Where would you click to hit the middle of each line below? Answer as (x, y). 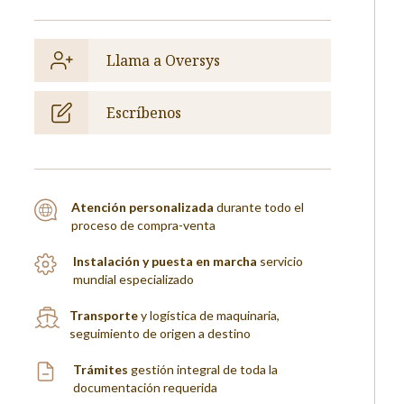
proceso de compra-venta (143, 225)
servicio (280, 262)
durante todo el (258, 207)
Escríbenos (144, 113)
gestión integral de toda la (203, 370)
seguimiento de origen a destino (161, 334)
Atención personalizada (142, 207)
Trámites (101, 370)
